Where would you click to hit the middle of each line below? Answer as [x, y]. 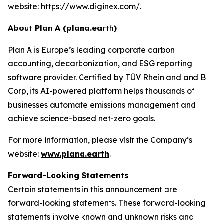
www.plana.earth [75, 154]
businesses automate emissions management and [102, 105]
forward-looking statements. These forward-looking [107, 203]
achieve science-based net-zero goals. [82, 118]
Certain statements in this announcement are [93, 189]
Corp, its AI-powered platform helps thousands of [101, 91]
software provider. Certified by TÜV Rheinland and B [107, 77]
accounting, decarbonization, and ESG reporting [100, 63]
